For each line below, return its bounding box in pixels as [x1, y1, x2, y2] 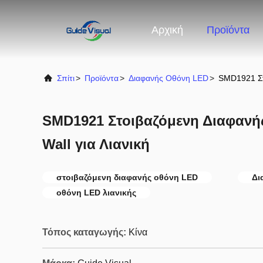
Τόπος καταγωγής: [42, 227, 126, 237]
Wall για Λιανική [42, 136, 150, 152]
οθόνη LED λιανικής [56, 188, 136, 197]
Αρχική [151, 24, 183, 36]
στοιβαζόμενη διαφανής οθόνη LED [56, 173, 198, 182]
